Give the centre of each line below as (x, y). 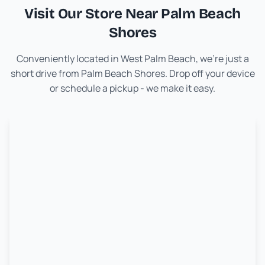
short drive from (46, 73)
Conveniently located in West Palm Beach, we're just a (132, 59)
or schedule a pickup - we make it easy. (132, 88)
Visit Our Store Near (93, 14)
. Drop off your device (210, 73)
